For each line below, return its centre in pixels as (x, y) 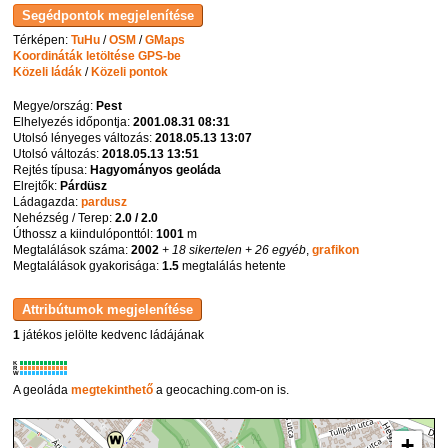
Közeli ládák (48, 72)
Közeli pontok (130, 72)
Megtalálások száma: (72, 250)
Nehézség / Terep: (64, 218)
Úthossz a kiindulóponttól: (85, 234)
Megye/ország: (55, 106)
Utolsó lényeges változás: (84, 138)
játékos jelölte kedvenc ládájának (112, 334)
